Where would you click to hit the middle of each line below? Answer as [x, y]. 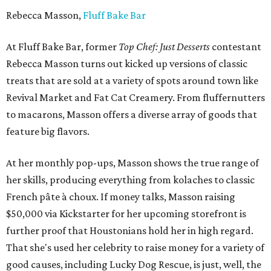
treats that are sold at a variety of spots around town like [132, 81]
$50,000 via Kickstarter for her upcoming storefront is [126, 214]
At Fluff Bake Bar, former [62, 47]
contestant [236, 47]
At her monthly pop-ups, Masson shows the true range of [132, 163]
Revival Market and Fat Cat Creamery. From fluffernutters [135, 98]
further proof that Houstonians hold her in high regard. [130, 231]
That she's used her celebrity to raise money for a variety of [135, 248]
